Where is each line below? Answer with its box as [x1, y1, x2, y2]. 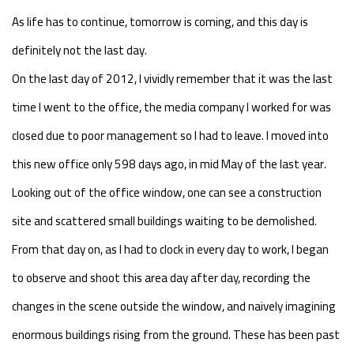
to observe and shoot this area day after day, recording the [12, 265, 311, 289]
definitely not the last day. [12, 38, 147, 62]
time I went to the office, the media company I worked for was [12, 95, 331, 119]
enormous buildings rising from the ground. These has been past [12, 322, 340, 346]
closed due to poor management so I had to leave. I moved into [12, 123, 329, 147]
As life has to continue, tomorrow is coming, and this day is [12, 9, 308, 33]
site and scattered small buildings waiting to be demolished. [12, 209, 317, 232]
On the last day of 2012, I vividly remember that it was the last [12, 66, 333, 90]
